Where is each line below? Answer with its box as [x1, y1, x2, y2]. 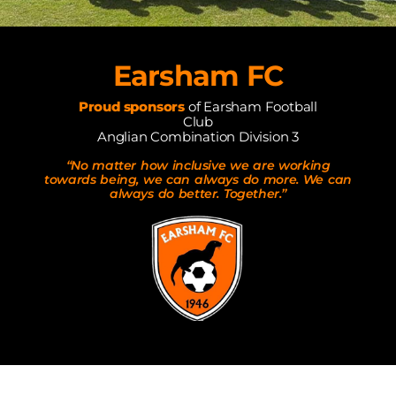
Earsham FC [112, 58, 284, 94]
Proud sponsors [78, 98, 186, 116]
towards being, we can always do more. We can [44, 171, 352, 188]
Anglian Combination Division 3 [97, 128, 299, 146]
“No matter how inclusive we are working [65, 157, 331, 174]
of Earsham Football [185, 98, 318, 116]
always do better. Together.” [109, 186, 286, 202]
